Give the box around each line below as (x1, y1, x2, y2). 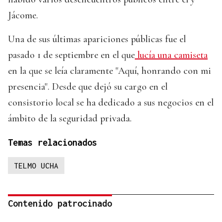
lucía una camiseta (135, 49, 208, 61)
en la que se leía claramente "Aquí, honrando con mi (8, 65, 211, 77)
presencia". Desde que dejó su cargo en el (8, 81, 167, 93)
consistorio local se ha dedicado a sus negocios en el (8, 97, 214, 109)
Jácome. (8, 9, 38, 22)
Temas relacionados (8, 137, 97, 148)
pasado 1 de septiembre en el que (8, 49, 135, 61)
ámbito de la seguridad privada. (8, 112, 132, 125)
